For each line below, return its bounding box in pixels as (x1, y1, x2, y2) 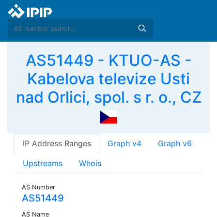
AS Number (22, 184, 55, 191)
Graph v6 (158, 139, 192, 149)
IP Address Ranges (23, 139, 91, 149)
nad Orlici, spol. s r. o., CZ (15, 88, 201, 107)
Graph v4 (108, 139, 141, 149)
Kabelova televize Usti (27, 69, 190, 88)
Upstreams (23, 158, 62, 169)
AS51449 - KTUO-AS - (25, 51, 192, 70)
